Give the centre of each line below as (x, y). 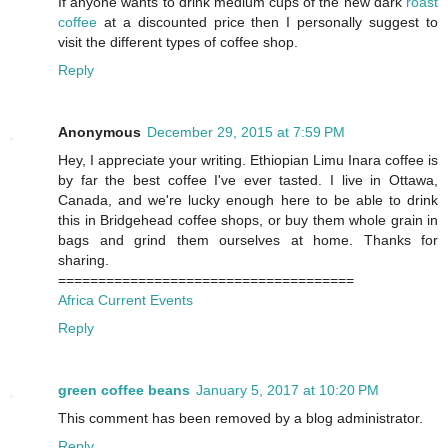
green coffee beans (124, 390)
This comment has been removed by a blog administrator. (240, 418)
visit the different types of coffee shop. (178, 42)
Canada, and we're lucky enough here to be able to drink (248, 200)
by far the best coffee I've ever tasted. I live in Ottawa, (248, 180)
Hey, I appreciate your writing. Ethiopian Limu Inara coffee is (248, 160)
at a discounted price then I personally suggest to (267, 22)
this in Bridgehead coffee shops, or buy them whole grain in (248, 220)
